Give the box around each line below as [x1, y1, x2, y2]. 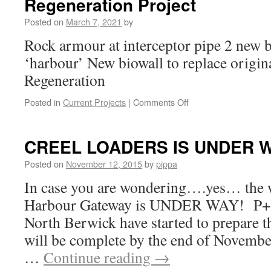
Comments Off [133, 96, 189, 108]
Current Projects [63, 96, 126, 108]
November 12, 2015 [66, 157, 142, 170]
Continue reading [44, 247, 154, 267]
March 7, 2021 [66, 15, 122, 28]
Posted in [24, 96, 60, 108]
